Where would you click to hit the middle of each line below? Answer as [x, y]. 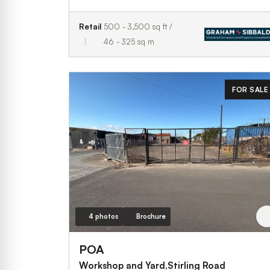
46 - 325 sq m [129, 41]
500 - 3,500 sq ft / [138, 26]
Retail [90, 26]
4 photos [103, 216]
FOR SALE [250, 89]
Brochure [151, 216]
